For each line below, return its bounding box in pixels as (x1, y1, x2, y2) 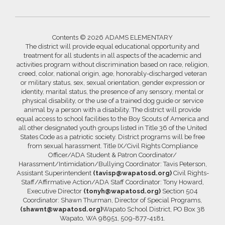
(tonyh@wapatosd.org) (83, 187, 161, 195)
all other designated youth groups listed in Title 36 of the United (18, 124, 207, 132)
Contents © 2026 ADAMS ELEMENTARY (52, 34, 173, 41)
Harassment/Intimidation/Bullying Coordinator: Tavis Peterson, (18, 160, 207, 168)
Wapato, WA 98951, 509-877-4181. (60, 214, 165, 222)
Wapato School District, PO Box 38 (102, 205, 205, 213)
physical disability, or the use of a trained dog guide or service (22, 97, 203, 104)
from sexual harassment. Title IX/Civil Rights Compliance (27, 142, 198, 150)
